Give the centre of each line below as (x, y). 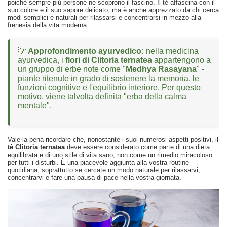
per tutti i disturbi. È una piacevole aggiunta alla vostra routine (98, 162)
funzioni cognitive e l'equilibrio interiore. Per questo (109, 87)
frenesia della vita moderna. (48, 25)
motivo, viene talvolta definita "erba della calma (102, 96)
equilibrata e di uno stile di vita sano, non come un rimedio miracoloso (110, 155)
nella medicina (171, 51)
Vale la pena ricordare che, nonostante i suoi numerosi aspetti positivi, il (113, 139)
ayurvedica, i (42, 60)
